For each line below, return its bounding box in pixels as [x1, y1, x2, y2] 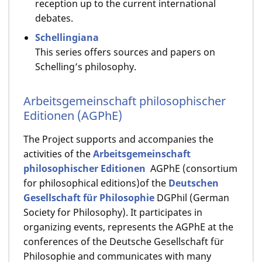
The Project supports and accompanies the [23, 132, 213, 146]
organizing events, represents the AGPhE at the [23, 220, 233, 233]
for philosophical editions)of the [23, 176, 168, 189]
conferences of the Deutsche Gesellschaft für [23, 235, 224, 248]
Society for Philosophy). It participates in [23, 205, 202, 219]
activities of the [23, 147, 93, 160]
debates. [35, 12, 73, 25]
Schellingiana [35, 31, 99, 44]
